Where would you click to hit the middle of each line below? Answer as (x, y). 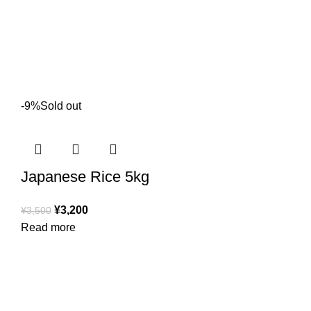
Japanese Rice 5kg (85, 177)
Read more (48, 228)
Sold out (61, 106)
